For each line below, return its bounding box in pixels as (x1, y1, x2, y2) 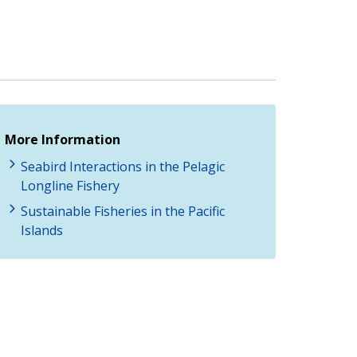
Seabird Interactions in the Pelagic (21, 157, 225, 175)
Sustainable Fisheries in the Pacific (21, 202, 225, 220)
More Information (5, 130, 120, 148)
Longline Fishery (21, 176, 120, 194)
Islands (21, 221, 63, 239)
